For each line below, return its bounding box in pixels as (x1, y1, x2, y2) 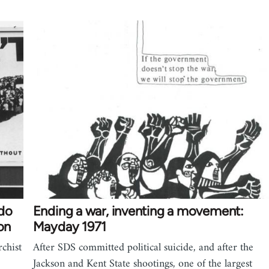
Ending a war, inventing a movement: (32, 203, 244, 220)
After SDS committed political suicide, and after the (32, 238, 253, 258)
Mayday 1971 (32, 219, 107, 235)
